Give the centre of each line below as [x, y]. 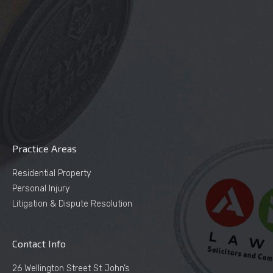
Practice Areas [44, 148]
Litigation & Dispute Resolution [72, 204]
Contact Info [39, 243]
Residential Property [51, 173]
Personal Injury [41, 188]
